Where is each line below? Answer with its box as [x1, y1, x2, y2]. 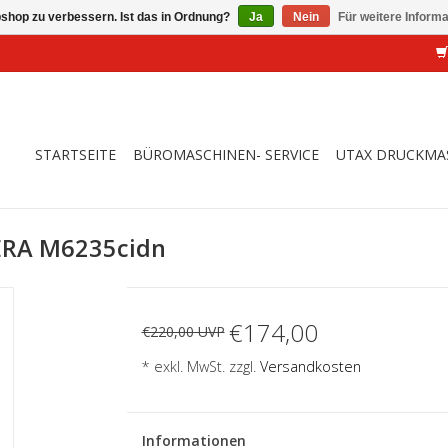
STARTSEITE [35, 145, 116, 164]
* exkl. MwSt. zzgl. [141, 357, 260, 376]
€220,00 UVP [141, 321, 225, 341]
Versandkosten [259, 357, 361, 376]
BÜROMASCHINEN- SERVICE [133, 145, 319, 164]
